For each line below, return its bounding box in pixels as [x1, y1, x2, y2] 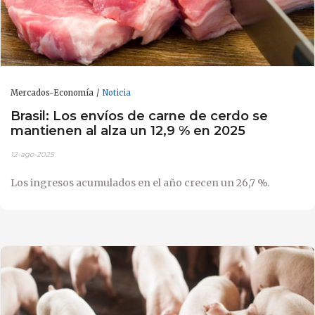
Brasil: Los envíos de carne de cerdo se [11, 108, 268, 124]
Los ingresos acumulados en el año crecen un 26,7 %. [11, 176, 269, 189]
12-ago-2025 [11, 149, 54, 159]
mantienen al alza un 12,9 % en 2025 [11, 122, 245, 139]
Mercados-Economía [11, 87, 94, 98]
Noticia [102, 87, 131, 98]
